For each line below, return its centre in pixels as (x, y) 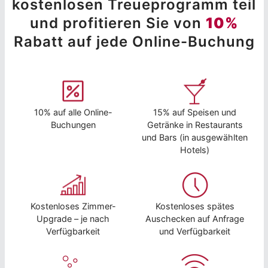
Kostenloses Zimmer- (73, 206)
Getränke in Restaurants (195, 124)
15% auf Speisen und (195, 112)
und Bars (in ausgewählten (195, 137)
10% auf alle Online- (73, 112)
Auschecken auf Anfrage (195, 218)
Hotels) (195, 150)
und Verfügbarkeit (195, 231)
